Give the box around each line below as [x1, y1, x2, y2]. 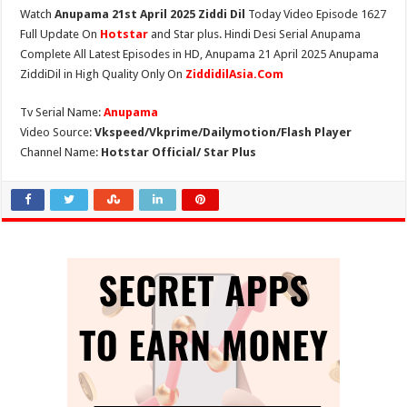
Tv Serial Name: [20, 105, 104, 119]
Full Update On [20, 27, 101, 41]
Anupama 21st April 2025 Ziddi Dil [55, 7, 246, 21]
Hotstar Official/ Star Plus [101, 145, 257, 159]
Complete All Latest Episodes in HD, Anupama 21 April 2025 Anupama [20, 47, 380, 61]
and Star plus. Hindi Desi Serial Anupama [151, 27, 362, 41]
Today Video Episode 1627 [245, 7, 387, 21]
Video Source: [20, 125, 95, 139]
